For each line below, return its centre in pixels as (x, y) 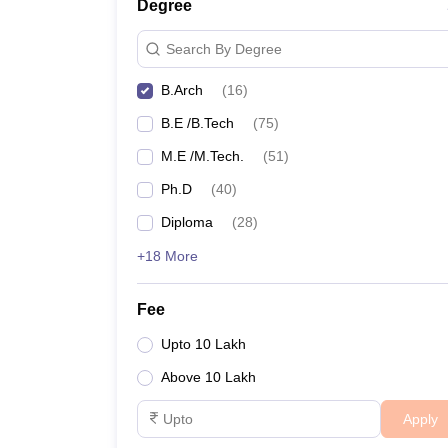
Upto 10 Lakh (203, 344)
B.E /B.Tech (197, 123)
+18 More (167, 256)
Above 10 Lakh (208, 377)
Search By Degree (224, 48)
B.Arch (182, 90)
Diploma (187, 222)
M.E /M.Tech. (202, 156)
